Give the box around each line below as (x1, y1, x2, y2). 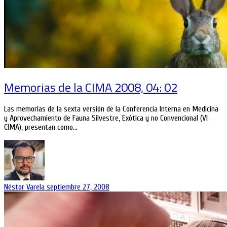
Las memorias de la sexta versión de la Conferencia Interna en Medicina (4, 104, 218, 114)
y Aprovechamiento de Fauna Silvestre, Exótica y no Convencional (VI (4, 113, 208, 123)
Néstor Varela (4, 182, 47, 192)
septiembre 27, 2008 (47, 182, 109, 192)
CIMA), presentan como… (4, 123, 78, 132)
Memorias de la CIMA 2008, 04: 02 (4, 78, 177, 97)
